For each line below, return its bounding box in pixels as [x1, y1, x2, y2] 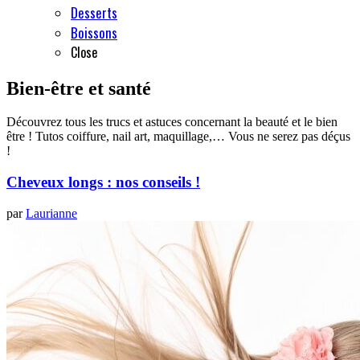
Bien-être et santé [6, 77, 151, 99]
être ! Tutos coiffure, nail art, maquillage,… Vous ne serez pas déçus [6, 129, 350, 144]
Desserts [71, 2, 117, 22]
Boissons [71, 22, 117, 43]
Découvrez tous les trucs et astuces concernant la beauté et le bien [6, 115, 337, 129]
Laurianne [26, 206, 77, 220]
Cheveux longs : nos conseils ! [6, 174, 200, 191]
